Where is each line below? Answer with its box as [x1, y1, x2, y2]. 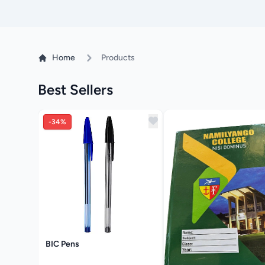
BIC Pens [46, 239, 79, 249]
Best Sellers [38, 81, 113, 98]
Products [101, 52, 135, 63]
